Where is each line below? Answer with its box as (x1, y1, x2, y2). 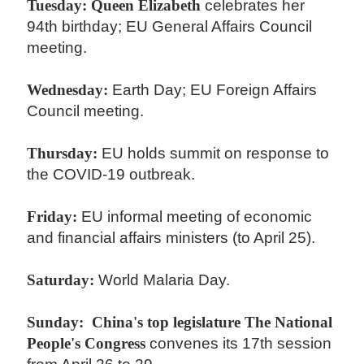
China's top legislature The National (88, 314, 333, 331)
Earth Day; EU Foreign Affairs (108, 81, 318, 99)
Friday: (27, 208, 78, 226)
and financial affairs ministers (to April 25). (27, 229, 320, 247)
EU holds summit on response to (97, 145, 330, 162)
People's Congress (27, 335, 146, 353)
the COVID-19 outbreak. (27, 166, 200, 184)
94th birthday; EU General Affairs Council (27, 18, 313, 36)
